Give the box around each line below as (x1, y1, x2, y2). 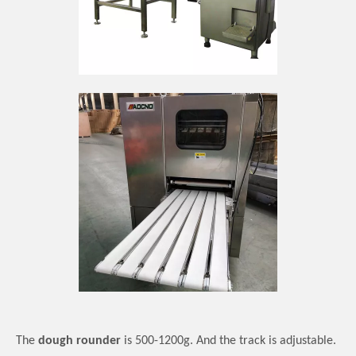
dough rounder (38, 335, 121, 348)
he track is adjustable (223, 335, 333, 348)
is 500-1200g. (124, 335, 193, 348)
